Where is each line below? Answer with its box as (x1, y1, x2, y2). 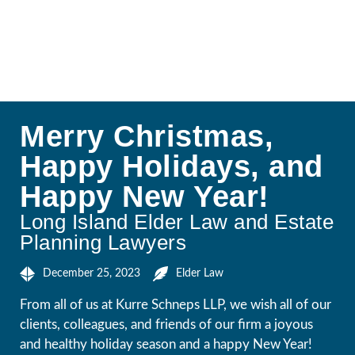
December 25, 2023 (42, 268, 140, 280)
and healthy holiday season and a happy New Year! (20, 338, 312, 352)
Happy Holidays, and (20, 150, 323, 184)
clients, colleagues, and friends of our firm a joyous (20, 318, 313, 332)
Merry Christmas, (20, 120, 273, 154)
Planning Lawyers (20, 231, 186, 255)
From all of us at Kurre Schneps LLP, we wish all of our (20, 298, 331, 312)
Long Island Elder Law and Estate (20, 210, 334, 235)
